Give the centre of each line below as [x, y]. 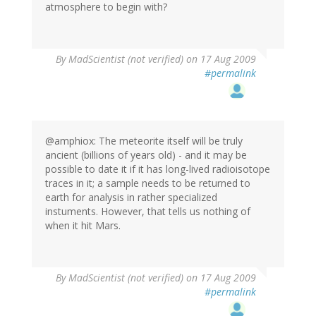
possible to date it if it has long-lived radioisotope [158, 169]
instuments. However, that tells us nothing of [148, 212]
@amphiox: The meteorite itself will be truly [144, 141]
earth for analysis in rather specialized [131, 197]
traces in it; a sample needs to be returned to [148, 183]
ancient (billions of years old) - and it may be [146, 155]
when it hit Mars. [83, 226]
